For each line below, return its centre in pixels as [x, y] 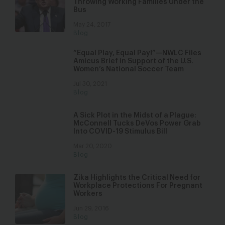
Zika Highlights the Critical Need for [137, 178]
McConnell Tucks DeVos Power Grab [137, 124]
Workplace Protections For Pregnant [138, 186]
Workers [88, 194]
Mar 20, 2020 [93, 146]
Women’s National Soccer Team [129, 69]
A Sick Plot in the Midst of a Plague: [135, 116]
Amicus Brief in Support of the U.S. [133, 61]
